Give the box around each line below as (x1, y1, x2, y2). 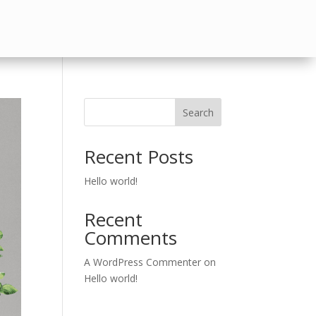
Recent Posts (84, 144, 194, 170)
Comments (84, 225, 178, 251)
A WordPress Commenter (84, 255, 202, 269)
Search (182, 105, 214, 119)
